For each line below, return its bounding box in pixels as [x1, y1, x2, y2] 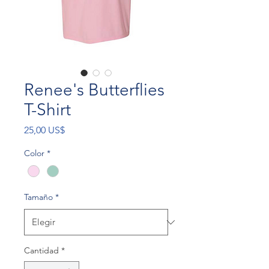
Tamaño [24, 192, 53, 203]
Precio [64, 124, 91, 135]
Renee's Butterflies [24, 80, 165, 100]
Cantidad [24, 245, 59, 256]
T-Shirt [24, 100, 71, 119]
